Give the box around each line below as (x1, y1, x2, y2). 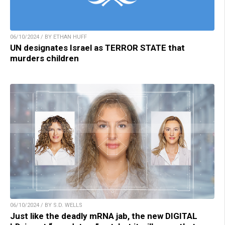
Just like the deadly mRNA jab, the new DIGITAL (10, 210, 197, 221)
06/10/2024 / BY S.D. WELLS (10, 201, 82, 208)
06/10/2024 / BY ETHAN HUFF (10, 33, 87, 40)
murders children (10, 53, 79, 63)
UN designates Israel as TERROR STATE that (10, 42, 185, 53)
